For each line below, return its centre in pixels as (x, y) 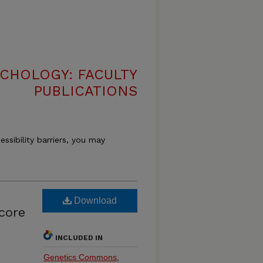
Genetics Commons (80, 257)
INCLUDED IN (79, 238)
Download (94, 200)
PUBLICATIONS (85, 91)
